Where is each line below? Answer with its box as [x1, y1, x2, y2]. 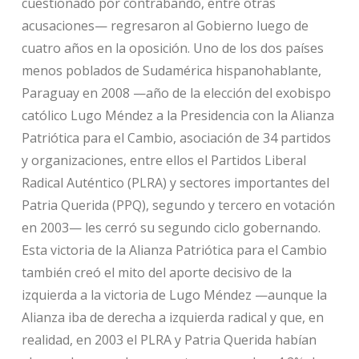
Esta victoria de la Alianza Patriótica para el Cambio [21, 240, 327, 259]
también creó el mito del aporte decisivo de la [21, 263, 292, 281]
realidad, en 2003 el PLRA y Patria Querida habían [21, 330, 317, 349]
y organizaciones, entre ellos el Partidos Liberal [21, 151, 306, 169]
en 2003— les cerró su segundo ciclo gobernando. [21, 218, 321, 236]
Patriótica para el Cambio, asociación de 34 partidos [21, 128, 331, 147]
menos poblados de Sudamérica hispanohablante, [21, 61, 321, 79]
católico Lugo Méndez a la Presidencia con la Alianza [21, 106, 334, 124]
